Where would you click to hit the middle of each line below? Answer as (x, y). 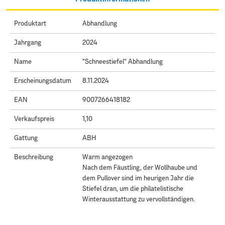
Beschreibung (34, 157)
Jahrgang (28, 43)
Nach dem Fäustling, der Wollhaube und (140, 168)
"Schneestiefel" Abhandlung (122, 62)
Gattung (26, 138)
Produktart (30, 24)
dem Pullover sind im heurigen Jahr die (138, 178)
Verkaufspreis (34, 119)
